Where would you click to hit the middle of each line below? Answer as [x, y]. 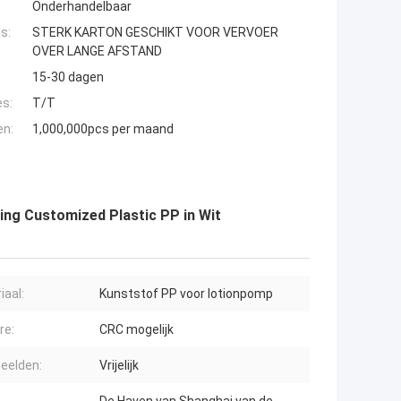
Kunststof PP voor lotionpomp [186, 294]
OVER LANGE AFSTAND [97, 51]
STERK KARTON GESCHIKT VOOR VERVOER [155, 33]
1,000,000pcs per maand [103, 129]
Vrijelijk [119, 366]
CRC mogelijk [137, 330]
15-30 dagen [68, 77]
